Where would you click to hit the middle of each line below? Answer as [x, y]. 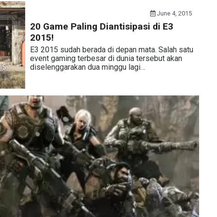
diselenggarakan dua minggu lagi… [87, 67]
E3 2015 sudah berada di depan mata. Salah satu [111, 50]
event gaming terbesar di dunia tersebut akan [106, 58]
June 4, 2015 [174, 13]
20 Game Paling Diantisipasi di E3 [101, 26]
